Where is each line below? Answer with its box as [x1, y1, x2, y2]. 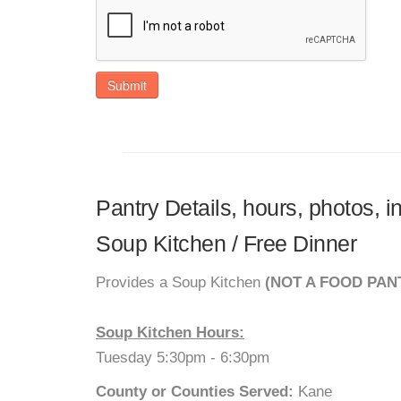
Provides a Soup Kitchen [96, 274, 265, 291]
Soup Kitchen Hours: [96, 324, 244, 341]
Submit [107, 76, 147, 94]
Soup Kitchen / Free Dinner [96, 231, 356, 256]
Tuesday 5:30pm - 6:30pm [96, 349, 269, 366]
